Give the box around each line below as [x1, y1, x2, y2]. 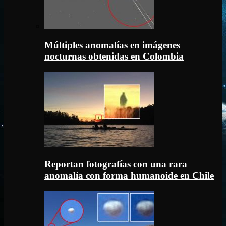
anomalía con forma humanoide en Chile [44, 169, 214, 181]
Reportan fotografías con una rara [44, 158, 187, 169]
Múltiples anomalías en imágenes [44, 40, 180, 51]
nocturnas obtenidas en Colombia [44, 51, 184, 62]
